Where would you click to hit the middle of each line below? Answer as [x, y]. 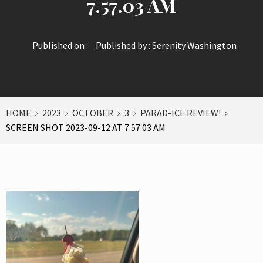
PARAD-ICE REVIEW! [181, 112]
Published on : [60, 45]
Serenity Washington [194, 45]
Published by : [123, 45]
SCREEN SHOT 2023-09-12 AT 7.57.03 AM [86, 127]
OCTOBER [93, 112]
